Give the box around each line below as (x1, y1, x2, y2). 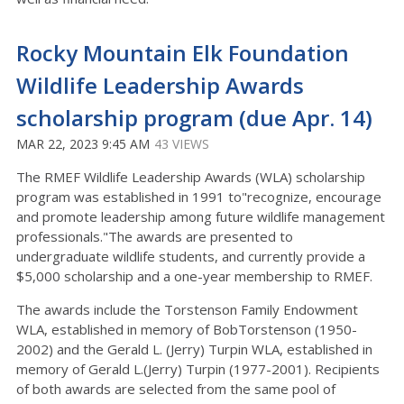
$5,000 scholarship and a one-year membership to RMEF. (16, 267, 372, 285)
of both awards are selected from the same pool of (16, 380, 335, 398)
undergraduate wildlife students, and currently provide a (16, 247, 365, 265)
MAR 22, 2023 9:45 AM (16, 135, 150, 152)
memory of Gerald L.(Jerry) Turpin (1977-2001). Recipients (16, 360, 380, 378)
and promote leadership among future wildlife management (16, 207, 385, 225)
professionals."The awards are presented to (16, 227, 293, 245)
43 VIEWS (154, 135, 209, 152)
